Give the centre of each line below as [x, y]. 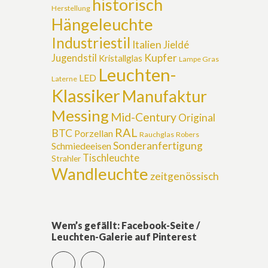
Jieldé [176, 45]
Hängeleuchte [102, 24]
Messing [80, 115]
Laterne [64, 79]
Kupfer [161, 58]
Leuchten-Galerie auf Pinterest [124, 237]
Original [197, 118]
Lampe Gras [199, 59]
